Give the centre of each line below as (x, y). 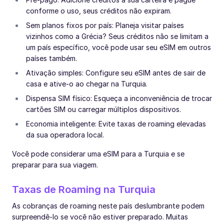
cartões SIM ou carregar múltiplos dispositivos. (103, 109)
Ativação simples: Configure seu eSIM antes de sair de (116, 72)
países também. (51, 58)
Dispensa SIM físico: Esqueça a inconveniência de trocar (119, 98)
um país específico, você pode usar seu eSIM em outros (118, 47)
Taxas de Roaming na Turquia (84, 189)
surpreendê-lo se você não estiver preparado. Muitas (100, 216)
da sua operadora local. (65, 134)
